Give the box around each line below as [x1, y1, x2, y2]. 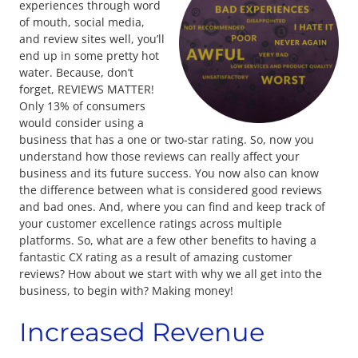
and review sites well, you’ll [19, 31, 165, 47]
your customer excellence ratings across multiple [19, 216, 282, 232]
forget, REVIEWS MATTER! [19, 82, 154, 97]
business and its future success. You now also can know [19, 165, 319, 181]
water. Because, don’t [19, 65, 133, 81]
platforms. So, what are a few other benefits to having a [19, 233, 316, 249]
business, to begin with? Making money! [19, 283, 233, 299]
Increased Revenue [19, 316, 265, 348]
